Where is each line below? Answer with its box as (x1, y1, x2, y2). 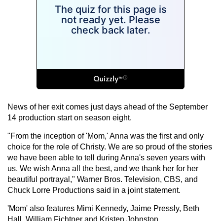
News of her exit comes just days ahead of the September (7, 102, 208, 111)
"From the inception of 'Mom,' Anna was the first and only (7, 131, 204, 140)
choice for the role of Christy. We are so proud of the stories (7, 142, 212, 151)
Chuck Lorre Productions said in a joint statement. (7, 185, 181, 194)
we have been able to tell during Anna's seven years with (7, 153, 205, 162)
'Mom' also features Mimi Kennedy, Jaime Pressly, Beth (7, 204, 199, 213)
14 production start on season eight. (7, 113, 132, 122)
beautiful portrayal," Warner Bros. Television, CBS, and (7, 175, 198, 184)
